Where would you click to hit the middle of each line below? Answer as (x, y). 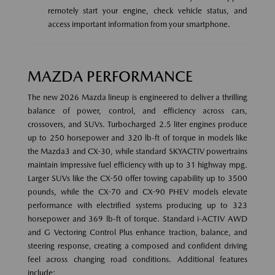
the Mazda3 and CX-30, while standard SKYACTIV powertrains (137, 151)
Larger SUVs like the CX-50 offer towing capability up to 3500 (137, 178)
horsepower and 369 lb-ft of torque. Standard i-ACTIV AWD (137, 219)
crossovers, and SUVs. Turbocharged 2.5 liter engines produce (137, 124)
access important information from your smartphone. (139, 24)
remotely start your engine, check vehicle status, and (147, 10)
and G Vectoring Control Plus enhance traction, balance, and (137, 232)
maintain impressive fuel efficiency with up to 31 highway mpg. (137, 165)
